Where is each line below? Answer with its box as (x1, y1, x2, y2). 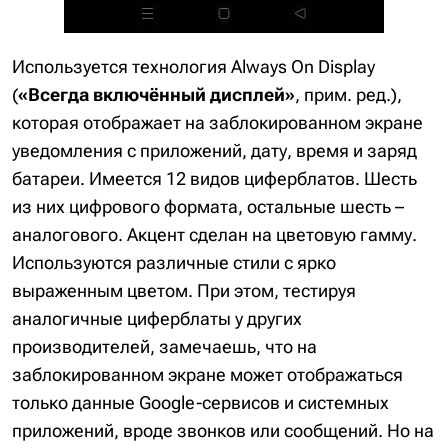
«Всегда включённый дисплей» (18, 84, 295, 106)
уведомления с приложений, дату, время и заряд (12, 140, 417, 162)
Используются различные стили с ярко (12, 252, 336, 274)
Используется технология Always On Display (12, 56, 375, 78)
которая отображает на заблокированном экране (12, 112, 423, 134)
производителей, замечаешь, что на (12, 336, 317, 358)
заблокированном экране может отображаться (12, 364, 403, 386)
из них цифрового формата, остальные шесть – (12, 196, 404, 218)
